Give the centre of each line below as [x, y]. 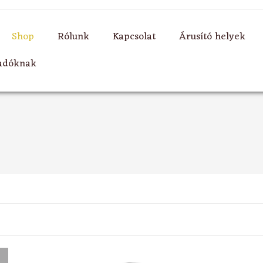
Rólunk [73, 37]
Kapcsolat [134, 37]
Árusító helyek [212, 37]
